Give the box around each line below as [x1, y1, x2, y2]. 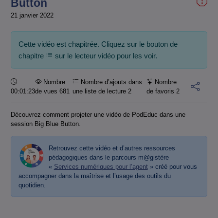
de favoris [146, 87, 176, 95]
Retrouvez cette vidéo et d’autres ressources [48, 144, 175, 152]
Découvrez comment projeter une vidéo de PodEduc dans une [11, 111, 185, 119]
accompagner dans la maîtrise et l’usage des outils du [18, 172, 171, 180]
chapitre [18, 52, 46, 60]
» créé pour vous [147, 163, 197, 170]
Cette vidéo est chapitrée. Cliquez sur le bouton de [18, 40, 178, 48]
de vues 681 [35, 87, 70, 95]
